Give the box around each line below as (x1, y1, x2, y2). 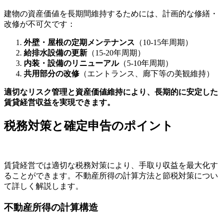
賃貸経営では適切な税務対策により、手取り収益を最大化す (4, 161, 218, 169)
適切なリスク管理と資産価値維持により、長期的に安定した (4, 88, 218, 97)
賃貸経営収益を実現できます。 (4, 98, 115, 107)
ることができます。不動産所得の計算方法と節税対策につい (4, 171, 218, 180)
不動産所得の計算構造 (4, 202, 98, 213)
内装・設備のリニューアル (24, 59, 119, 68)
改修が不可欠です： (4, 20, 75, 29)
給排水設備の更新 (24, 49, 87, 57)
